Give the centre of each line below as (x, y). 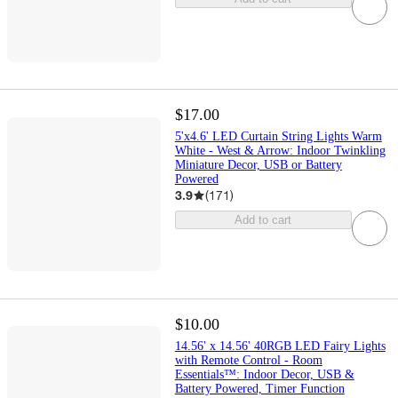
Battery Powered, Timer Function (259, 388)
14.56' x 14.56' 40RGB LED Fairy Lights (280, 346)
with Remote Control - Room (248, 360)
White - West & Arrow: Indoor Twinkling (280, 151)
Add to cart (263, 220)
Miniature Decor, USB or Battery (258, 165)
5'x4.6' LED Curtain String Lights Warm (278, 137)
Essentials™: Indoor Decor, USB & (264, 374)
